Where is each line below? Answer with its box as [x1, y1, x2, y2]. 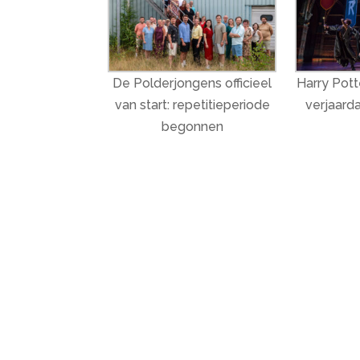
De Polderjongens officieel [112, 76, 272, 92]
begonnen [161, 119, 223, 135]
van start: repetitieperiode [114, 97, 270, 113]
